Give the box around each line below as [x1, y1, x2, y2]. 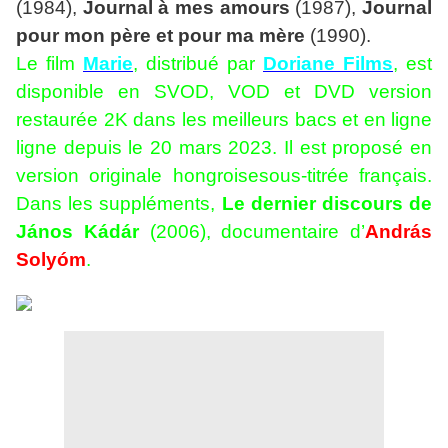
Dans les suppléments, [16, 193, 222, 215]
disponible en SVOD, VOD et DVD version [16, 81, 432, 103]
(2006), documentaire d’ [138, 221, 365, 243]
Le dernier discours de [221, 193, 432, 215]
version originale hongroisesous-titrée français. [16, 165, 432, 187]
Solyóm [16, 249, 86, 271]
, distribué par [133, 53, 263, 75]
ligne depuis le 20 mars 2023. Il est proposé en [16, 137, 432, 159]
